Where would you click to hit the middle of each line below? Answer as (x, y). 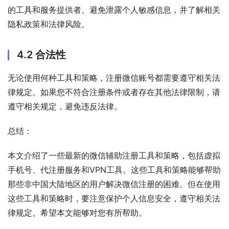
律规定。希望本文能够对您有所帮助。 (77, 212)
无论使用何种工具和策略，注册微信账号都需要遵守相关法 (114, 77)
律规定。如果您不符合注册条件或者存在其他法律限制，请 (114, 92)
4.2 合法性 (41, 54)
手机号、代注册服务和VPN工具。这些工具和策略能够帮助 (114, 169)
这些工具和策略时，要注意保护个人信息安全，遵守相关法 (114, 198)
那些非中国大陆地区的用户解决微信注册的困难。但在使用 (114, 184)
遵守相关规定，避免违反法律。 (65, 106)
